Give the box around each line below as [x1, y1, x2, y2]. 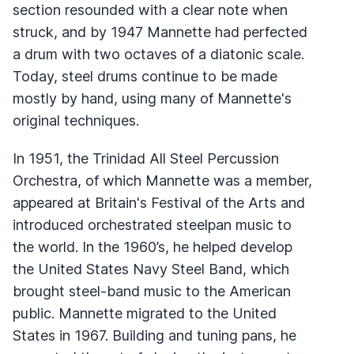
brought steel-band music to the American [13, 282, 291, 299]
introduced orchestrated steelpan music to [13, 216, 292, 233]
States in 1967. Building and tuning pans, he [13, 326, 296, 344]
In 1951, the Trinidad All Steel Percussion [13, 149, 279, 167]
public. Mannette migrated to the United [13, 304, 277, 322]
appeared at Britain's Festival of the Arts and [13, 194, 305, 211]
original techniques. [13, 111, 139, 129]
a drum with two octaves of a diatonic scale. [13, 45, 304, 62]
